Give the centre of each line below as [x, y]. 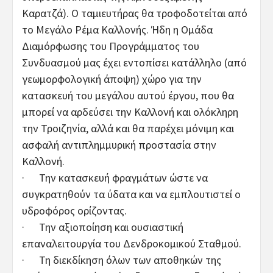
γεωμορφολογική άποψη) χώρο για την [112, 79]
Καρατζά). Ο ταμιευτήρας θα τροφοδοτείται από [135, 13]
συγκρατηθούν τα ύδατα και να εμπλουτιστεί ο [131, 194]
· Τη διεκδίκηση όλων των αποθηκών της [122, 260]
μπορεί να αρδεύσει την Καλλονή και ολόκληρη [130, 112]
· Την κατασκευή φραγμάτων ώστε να [115, 177]
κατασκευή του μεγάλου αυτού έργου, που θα [128, 95]
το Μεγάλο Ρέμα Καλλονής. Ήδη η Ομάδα [117, 29]
